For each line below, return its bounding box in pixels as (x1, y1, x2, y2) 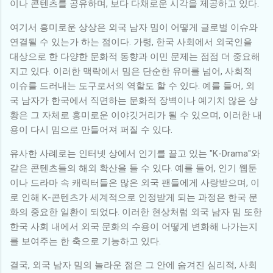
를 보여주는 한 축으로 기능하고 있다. (10, 235, 161, 247)
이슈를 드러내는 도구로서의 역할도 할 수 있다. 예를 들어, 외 (10, 80, 255, 91)
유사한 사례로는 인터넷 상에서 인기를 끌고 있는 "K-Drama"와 (10, 147, 260, 159)
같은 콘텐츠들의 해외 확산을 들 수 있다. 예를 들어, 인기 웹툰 (10, 162, 257, 174)
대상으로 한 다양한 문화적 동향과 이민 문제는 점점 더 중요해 (10, 51, 260, 62)
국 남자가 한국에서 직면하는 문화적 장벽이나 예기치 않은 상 (10, 94, 258, 106)
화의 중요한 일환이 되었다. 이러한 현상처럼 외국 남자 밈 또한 (10, 206, 262, 218)
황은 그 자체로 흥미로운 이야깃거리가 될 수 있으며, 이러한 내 (10, 109, 262, 121)
